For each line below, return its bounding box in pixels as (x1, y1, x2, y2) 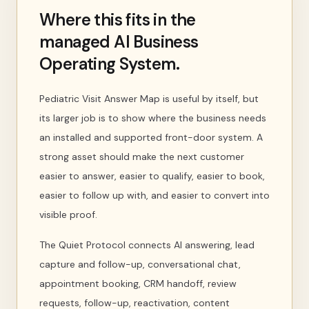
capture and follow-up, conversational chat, (39, 258, 241, 270)
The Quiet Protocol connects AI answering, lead (39, 239, 255, 251)
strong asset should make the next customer (39, 150, 244, 163)
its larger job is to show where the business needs (39, 112, 266, 124)
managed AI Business (39, 31, 199, 52)
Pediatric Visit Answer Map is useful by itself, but (39, 92, 259, 105)
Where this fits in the (39, 9, 196, 30)
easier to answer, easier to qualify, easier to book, (39, 170, 265, 182)
